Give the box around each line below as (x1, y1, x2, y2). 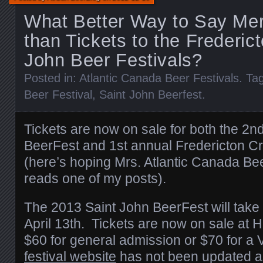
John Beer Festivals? (24, 50, 203, 70)
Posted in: (24, 72, 79, 85)
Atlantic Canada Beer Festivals (79, 72, 239, 85)
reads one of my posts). (24, 171, 166, 186)
